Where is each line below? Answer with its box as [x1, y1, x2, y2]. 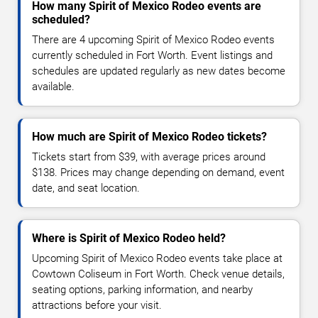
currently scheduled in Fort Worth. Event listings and [32, 49, 273, 62]
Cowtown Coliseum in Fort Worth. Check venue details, [32, 268, 285, 281]
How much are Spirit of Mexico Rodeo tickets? [32, 130, 267, 144]
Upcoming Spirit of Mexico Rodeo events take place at [32, 252, 283, 265]
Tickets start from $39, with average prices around [32, 150, 265, 164]
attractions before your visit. [32, 299, 162, 312]
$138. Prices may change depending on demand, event [32, 166, 285, 180]
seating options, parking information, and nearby [32, 283, 253, 297]
